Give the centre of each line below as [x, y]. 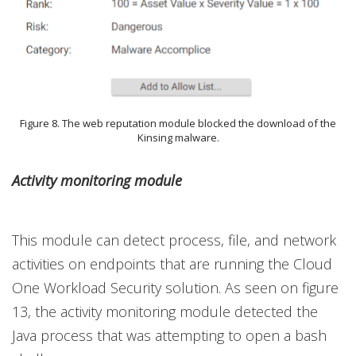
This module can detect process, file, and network [174, 240]
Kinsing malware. [178, 138]
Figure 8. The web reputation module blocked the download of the [178, 124]
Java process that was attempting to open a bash [169, 336]
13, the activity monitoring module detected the [165, 312]
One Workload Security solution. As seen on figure [175, 288]
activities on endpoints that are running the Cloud [172, 264]
